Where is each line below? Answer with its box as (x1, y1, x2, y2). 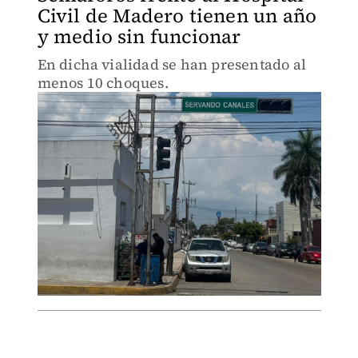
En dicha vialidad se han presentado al (37, 54, 307, 74)
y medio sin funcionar (37, 23, 241, 50)
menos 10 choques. (37, 73, 169, 93)
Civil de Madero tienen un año (37, 2, 317, 29)
